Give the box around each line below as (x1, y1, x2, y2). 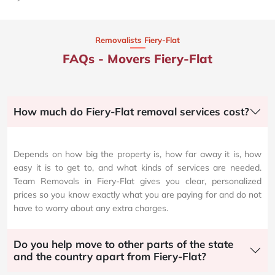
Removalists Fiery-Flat (95, 35, 180, 45)
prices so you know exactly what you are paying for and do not (14, 189, 261, 201)
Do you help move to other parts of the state (14, 238, 233, 251)
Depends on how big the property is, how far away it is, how (14, 149, 261, 160)
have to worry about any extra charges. (14, 203, 168, 214)
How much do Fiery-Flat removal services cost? (14, 105, 249, 118)
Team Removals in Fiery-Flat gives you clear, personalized (14, 176, 261, 187)
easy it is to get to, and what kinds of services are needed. (14, 162, 261, 174)
